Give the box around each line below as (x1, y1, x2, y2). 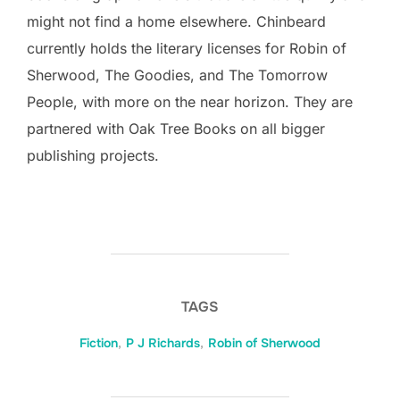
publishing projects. (27, 146, 168, 165)
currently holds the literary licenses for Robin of (27, 39, 346, 58)
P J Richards (126, 335, 200, 352)
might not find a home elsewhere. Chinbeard (27, 12, 326, 31)
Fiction (79, 335, 118, 352)
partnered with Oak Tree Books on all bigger (27, 120, 325, 138)
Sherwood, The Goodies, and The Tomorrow (27, 66, 328, 85)
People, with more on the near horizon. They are (27, 93, 353, 112)
